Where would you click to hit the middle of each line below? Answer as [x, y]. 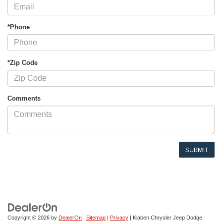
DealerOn [70, 218]
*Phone [19, 27]
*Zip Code [23, 63]
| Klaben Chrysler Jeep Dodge [165, 218]
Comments [24, 99]
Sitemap [96, 218]
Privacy [119, 218]
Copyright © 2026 [29, 218]
